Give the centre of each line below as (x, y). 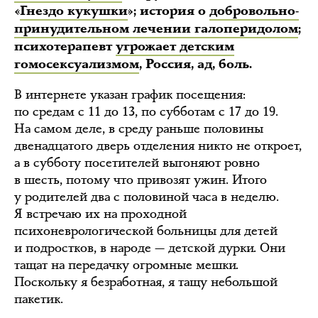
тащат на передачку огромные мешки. (126, 265)
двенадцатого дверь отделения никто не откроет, (158, 146)
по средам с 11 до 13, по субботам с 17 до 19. (146, 111)
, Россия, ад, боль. (196, 64)
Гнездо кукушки (74, 11)
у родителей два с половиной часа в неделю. (147, 197)
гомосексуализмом (77, 64)
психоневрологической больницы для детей (146, 231)
